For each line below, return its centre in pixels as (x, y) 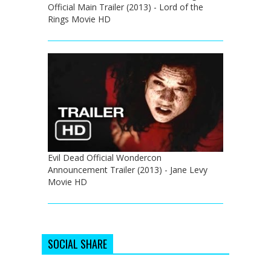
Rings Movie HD (79, 19)
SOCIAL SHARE (77, 243)
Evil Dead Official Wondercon (105, 157)
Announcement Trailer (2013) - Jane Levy (128, 169)
